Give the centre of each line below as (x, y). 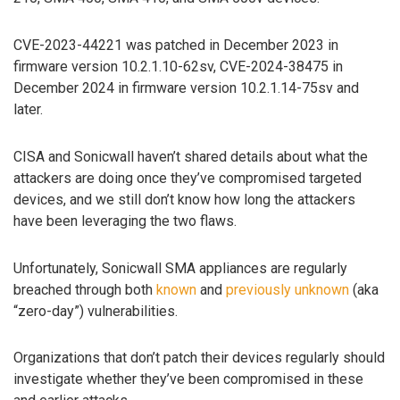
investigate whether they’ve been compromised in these (188, 379)
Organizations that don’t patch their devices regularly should (199, 358)
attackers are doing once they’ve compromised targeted (187, 178)
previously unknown (287, 289)
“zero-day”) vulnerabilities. (96, 311)
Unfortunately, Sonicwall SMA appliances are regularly (180, 268)
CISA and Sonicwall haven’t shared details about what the (191, 156)
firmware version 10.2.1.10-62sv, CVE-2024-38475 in (178, 67)
